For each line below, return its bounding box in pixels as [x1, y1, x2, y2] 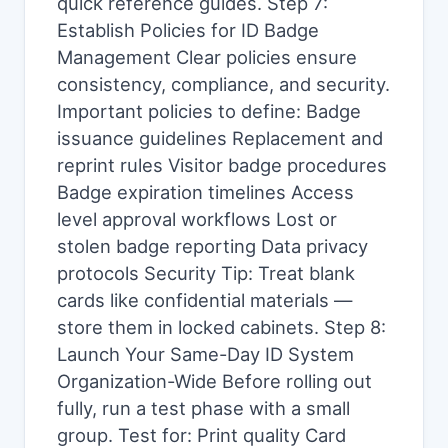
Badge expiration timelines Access [57, 181, 354, 203]
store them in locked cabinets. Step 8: [57, 316, 386, 338]
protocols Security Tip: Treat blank [57, 262, 355, 284]
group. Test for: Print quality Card [57, 424, 346, 446]
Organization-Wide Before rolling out [57, 370, 372, 392]
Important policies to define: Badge [57, 100, 361, 122]
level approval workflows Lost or [57, 208, 337, 230]
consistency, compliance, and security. [57, 73, 390, 95]
